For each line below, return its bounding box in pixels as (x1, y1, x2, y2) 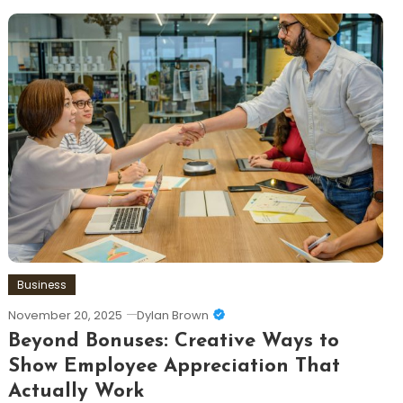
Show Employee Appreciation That (7, 356, 340, 378)
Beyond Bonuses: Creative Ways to (7, 331, 339, 353)
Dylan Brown (136, 307, 209, 325)
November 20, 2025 (7, 307, 122, 325)
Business (16, 277, 67, 293)
